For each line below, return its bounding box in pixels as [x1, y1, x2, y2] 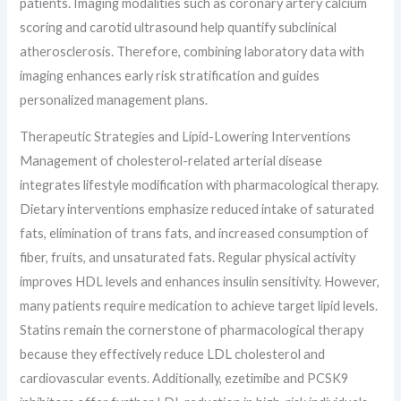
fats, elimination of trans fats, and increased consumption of [20, 226, 370, 242]
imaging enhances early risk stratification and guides [20, 67, 320, 83]
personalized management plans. [20, 91, 209, 107]
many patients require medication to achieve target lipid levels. [20, 298, 379, 314]
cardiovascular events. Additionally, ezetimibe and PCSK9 [20, 371, 349, 387]
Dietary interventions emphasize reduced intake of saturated [20, 201, 375, 218]
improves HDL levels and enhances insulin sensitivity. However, [20, 274, 380, 290]
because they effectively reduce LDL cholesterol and [20, 346, 326, 363]
